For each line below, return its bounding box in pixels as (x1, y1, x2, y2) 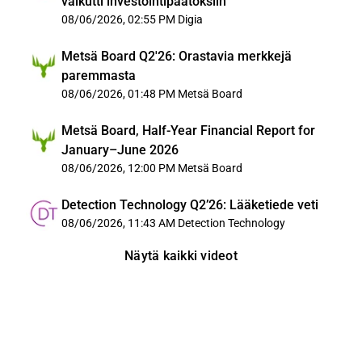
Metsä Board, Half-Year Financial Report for (61, 123, 315, 138)
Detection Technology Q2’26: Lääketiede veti (61, 197, 318, 213)
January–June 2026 (61, 142, 179, 158)
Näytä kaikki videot (124, 248, 238, 263)
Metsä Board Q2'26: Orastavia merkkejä (61, 48, 292, 64)
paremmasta (61, 68, 136, 83)
